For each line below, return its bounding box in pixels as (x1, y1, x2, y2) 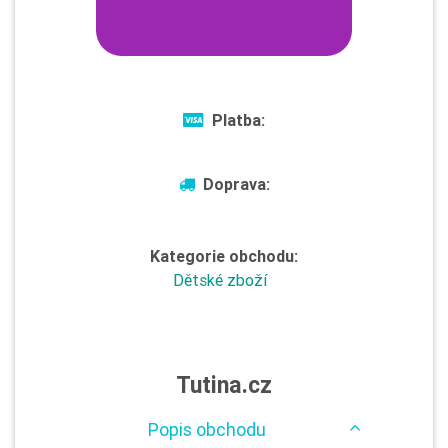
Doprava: (202, 174, 270, 194)
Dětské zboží (173, 270, 267, 290)
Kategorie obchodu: (150, 246, 298, 266)
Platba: (212, 110, 265, 130)
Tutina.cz (176, 371, 272, 399)
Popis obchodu (147, 418, 266, 441)
